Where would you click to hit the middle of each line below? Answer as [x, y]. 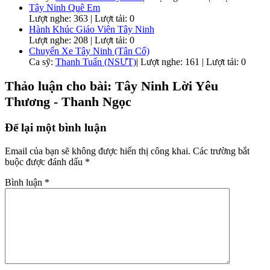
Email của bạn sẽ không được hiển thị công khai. [98, 151]
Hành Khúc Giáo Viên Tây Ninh [92, 29]
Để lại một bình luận [56, 128]
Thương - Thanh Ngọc [68, 102]
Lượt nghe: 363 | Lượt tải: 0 [82, 18]
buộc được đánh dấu [45, 162]
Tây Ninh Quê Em [64, 7]
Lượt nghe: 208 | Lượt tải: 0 [82, 40]
